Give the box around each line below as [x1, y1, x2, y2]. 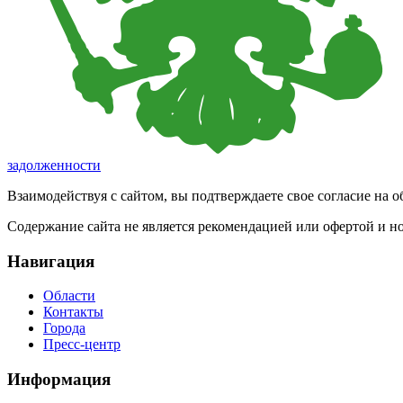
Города [43, 320, 85, 336]
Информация [7, 370, 111, 390]
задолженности [7, 157, 101, 173]
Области [43, 288, 95, 304]
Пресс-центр [43, 336, 121, 353]
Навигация [7, 251, 94, 271]
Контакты [43, 304, 103, 320]
